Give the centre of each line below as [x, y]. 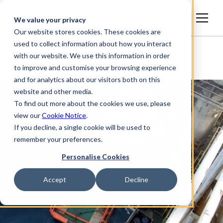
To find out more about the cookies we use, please [92, 103]
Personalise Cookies [96, 157]
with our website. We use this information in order [92, 56]
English [152, 19]
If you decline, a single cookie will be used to [82, 127]
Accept [55, 180]
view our [28, 115]
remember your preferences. [58, 139]
